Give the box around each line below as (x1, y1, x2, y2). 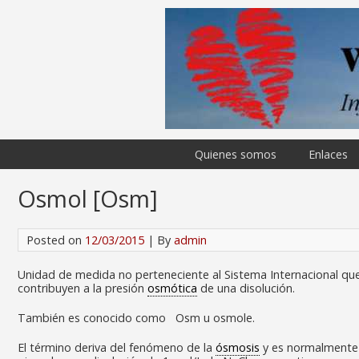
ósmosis (216, 340, 260, 355)
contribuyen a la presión (18, 280, 147, 296)
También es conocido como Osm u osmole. (18, 310, 255, 325)
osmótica (147, 280, 197, 296)
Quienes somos (195, 147, 276, 162)
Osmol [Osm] (18, 183, 158, 214)
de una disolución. (197, 280, 295, 296)
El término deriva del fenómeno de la (18, 340, 216, 355)
